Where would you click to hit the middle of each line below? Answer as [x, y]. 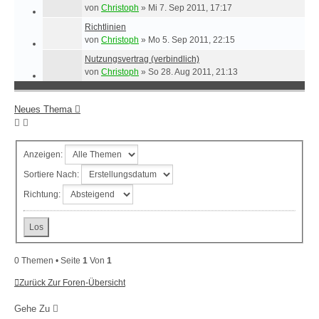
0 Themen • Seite [48, 261]
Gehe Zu [32, 309]
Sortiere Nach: [52, 174]
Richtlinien [105, 27]
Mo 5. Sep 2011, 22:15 [192, 40]
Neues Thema [43, 109]
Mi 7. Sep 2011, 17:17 [190, 7]
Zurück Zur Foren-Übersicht [72, 283]
